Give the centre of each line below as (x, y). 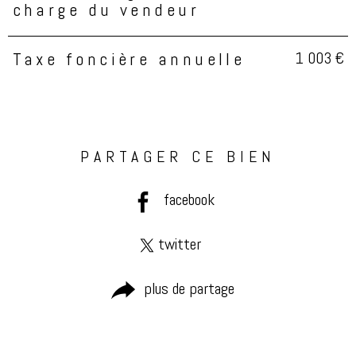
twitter (180, 245)
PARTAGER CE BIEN (178, 158)
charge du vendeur (106, 12)
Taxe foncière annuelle (129, 60)
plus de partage (189, 290)
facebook (189, 201)
